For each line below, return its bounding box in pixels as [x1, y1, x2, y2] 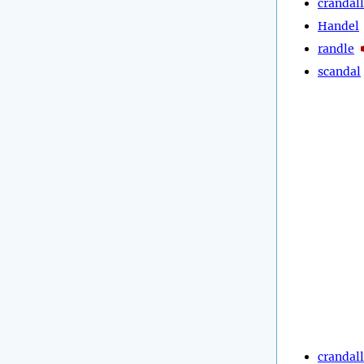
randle [318, 41, 354, 56]
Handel [318, 18, 359, 33]
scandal [318, 63, 361, 79]
